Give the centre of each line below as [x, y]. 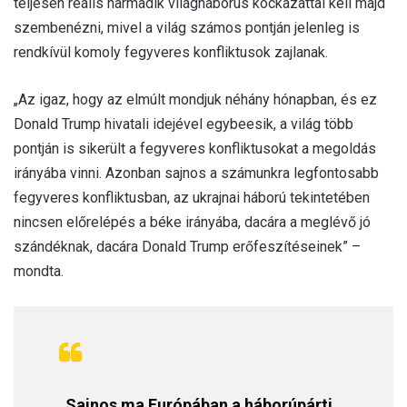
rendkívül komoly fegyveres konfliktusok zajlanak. [171, 52]
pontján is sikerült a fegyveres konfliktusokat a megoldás [195, 148]
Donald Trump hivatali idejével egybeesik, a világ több [184, 124]
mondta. [39, 271]
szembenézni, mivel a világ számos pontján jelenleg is [187, 27]
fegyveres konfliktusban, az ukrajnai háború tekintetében [192, 197]
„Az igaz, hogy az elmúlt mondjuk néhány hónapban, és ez [195, 99]
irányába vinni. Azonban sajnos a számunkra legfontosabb [196, 173]
